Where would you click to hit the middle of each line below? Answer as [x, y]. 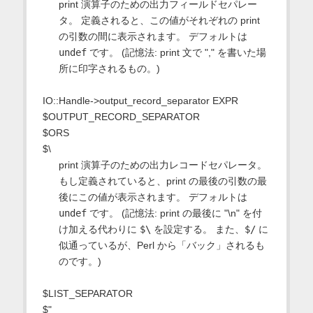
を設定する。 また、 [197, 229]
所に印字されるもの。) [109, 68]
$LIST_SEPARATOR [87, 293]
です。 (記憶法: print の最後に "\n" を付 [174, 213]
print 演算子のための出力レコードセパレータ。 [162, 165]
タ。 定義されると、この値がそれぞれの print [159, 20]
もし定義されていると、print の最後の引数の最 [162, 181]
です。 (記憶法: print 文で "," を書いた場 [176, 52]
